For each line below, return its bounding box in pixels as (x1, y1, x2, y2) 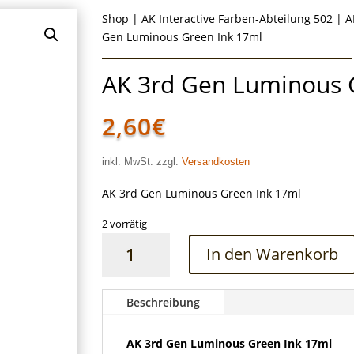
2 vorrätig (102, 216, 148, 231)
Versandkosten (182, 156, 250, 168)
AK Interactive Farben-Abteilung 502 (141, 11, 333, 26)
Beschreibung (126, 294, 201, 310)
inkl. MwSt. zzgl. (102, 156, 183, 168)
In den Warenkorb (206, 243, 339, 265)
